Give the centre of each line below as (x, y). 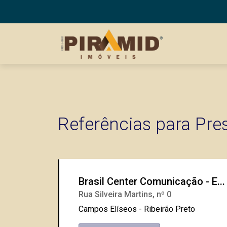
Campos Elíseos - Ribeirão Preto (137, 209)
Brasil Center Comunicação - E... (152, 181)
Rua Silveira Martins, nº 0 (125, 194)
